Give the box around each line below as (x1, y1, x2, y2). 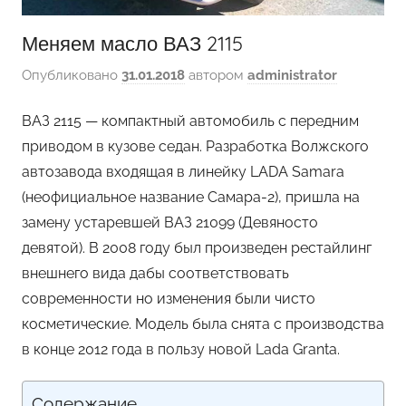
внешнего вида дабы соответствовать (22, 264, 289, 282)
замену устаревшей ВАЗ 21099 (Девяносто (22, 213, 318, 231)
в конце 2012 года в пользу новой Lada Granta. (22, 340, 340, 358)
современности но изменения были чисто (22, 289, 315, 307)
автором (185, 67, 247, 84)
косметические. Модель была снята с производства (22, 314, 384, 333)
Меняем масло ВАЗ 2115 (22, 30, 243, 56)
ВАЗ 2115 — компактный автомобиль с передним (22, 111, 359, 130)
